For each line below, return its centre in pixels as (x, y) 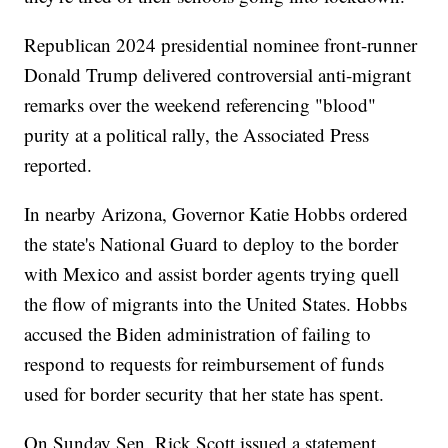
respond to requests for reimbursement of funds (204, 363)
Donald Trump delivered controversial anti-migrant (218, 74)
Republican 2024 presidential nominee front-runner (221, 44)
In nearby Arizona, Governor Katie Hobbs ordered (216, 213)
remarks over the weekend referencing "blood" (200, 104)
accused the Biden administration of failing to (198, 333)
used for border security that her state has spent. (207, 393)
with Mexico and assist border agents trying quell (212, 273)
